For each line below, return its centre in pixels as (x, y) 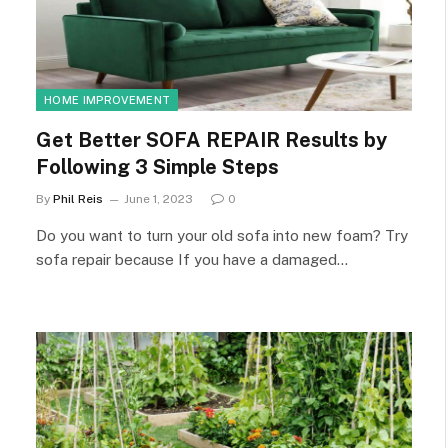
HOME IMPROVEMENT (107, 99)
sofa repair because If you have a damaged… (192, 259)
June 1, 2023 (158, 198)
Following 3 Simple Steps (157, 166)
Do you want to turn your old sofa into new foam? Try (222, 235)
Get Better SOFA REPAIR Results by (211, 139)
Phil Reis (78, 198)
